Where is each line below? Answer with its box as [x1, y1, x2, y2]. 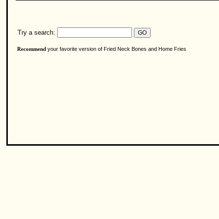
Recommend [17, 46, 46, 52]
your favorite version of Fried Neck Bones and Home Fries [46, 46, 186, 52]
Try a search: [16, 29, 55, 36]
